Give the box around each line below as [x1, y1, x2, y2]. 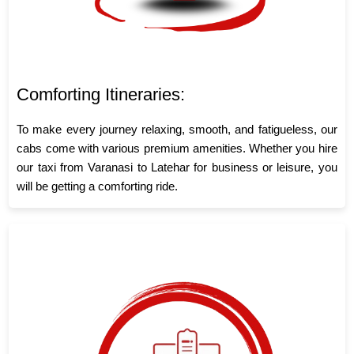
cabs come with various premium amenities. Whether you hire [17, 141, 337, 156]
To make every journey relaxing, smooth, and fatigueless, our [17, 122, 337, 137]
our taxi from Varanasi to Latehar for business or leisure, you [17, 160, 337, 175]
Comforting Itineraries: [17, 85, 186, 105]
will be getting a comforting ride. [17, 179, 179, 194]
